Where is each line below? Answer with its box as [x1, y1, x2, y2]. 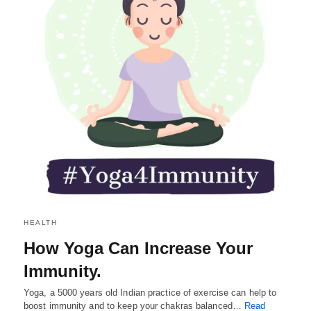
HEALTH [24, 219, 57, 226]
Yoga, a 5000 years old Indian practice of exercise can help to [24, 287, 277, 298]
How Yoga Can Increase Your [24, 239, 253, 258]
